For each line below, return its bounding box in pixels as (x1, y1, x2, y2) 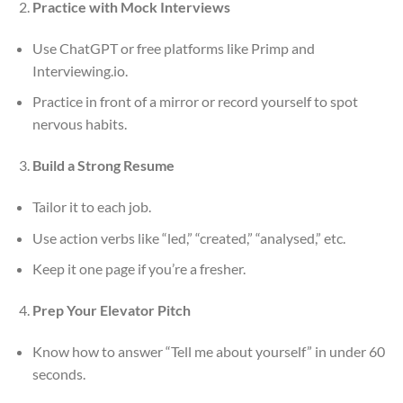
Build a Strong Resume (31, 157, 175, 175)
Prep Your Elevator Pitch (31, 301, 191, 319)
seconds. (31, 364, 85, 382)
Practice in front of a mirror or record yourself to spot (31, 93, 358, 111)
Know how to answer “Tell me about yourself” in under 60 (31, 342, 385, 360)
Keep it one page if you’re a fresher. (31, 260, 246, 278)
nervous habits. (31, 115, 127, 133)
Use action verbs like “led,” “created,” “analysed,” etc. (31, 228, 345, 246)
